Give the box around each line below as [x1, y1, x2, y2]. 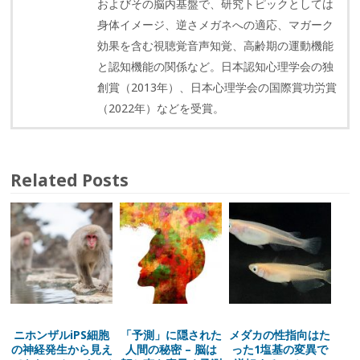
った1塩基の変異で [231, 342, 329, 357]
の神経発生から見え [10, 342, 112, 357]
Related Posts [10, 169, 129, 192]
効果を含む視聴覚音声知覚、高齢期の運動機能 [97, 38, 334, 54]
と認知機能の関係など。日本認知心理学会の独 [97, 59, 334, 75]
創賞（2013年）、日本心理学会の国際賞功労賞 [97, 80, 337, 96]
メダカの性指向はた [229, 327, 331, 342]
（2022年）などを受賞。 [97, 100, 225, 117]
